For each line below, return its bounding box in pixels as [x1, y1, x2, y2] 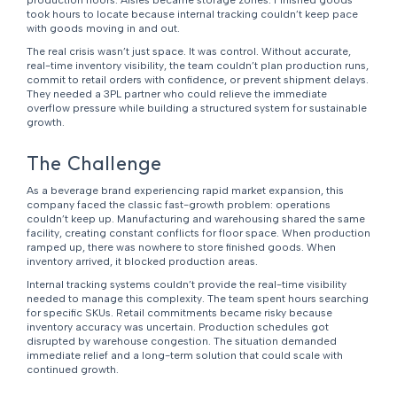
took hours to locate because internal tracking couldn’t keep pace [26, 8, 358, 21]
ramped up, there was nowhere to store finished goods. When [26, 241, 336, 254]
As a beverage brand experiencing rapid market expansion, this [26, 184, 344, 198]
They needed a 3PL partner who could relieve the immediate [26, 88, 327, 101]
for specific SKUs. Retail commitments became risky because [26, 307, 332, 320]
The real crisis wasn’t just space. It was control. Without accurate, [26, 45, 351, 58]
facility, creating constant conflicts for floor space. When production [26, 227, 370, 240]
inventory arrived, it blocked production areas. [26, 255, 258, 269]
